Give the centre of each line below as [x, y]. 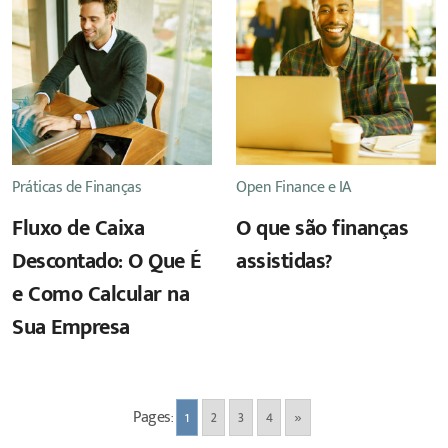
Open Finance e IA [293, 187]
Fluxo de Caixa [78, 228]
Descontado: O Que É [106, 261]
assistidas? [284, 261]
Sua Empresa [71, 327]
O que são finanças [322, 228]
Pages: [153, 418]
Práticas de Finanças [76, 187]
